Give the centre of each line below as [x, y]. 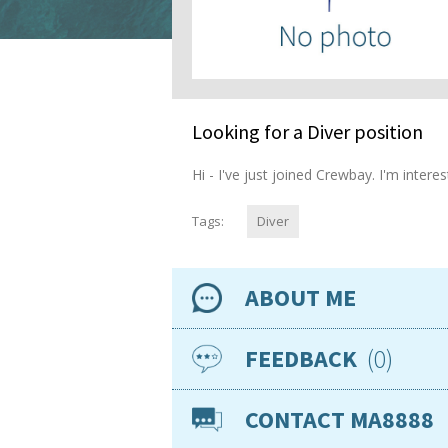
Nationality [207, 423]
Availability [205, 348]
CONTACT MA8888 [339, 419]
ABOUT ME [300, 297]
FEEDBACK [301, 358]
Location [200, 375]
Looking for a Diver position [307, 131]
